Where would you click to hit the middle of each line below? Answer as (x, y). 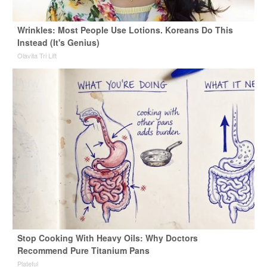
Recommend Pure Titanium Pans (83, 251)
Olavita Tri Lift (37, 56)
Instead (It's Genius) (58, 43)
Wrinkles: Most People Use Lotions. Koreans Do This (125, 30)
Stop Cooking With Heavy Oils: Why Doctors (107, 238)
